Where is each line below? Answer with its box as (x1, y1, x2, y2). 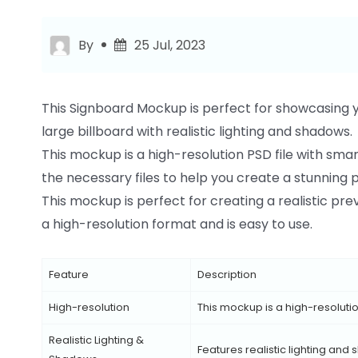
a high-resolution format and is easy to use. (42, 214, 312, 233)
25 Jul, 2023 (134, 35, 205, 54)
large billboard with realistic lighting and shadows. (42, 121, 352, 141)
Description (197, 266, 257, 282)
